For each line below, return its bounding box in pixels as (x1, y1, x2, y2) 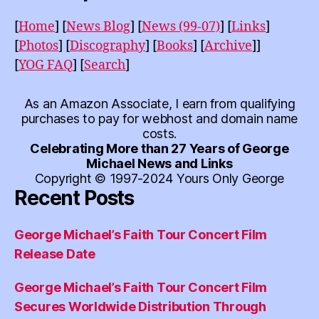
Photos (19, 38, 58, 55)
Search (84, 57, 125, 74)
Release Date (14, 246, 95, 262)
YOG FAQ (19, 57, 73, 74)
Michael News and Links (86, 156, 233, 172)
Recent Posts (14, 186, 135, 211)
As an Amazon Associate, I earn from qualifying (23, 96, 296, 112)
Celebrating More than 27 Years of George (30, 141, 289, 157)
